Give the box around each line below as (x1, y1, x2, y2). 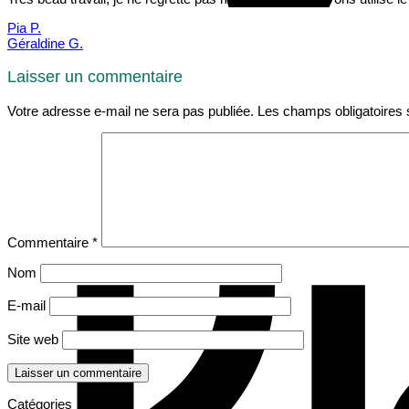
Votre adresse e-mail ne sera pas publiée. (7, 102, 254, 119)
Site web (7, 330, 58, 347)
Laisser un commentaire (7, 68, 183, 87)
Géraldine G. (7, 36, 83, 52)
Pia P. (7, 20, 41, 37)
